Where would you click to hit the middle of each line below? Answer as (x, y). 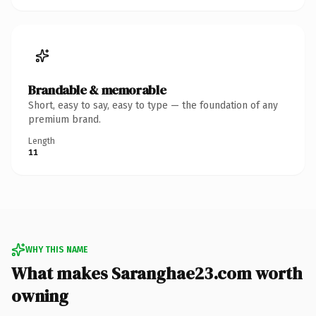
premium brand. (65, 119)
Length (42, 141)
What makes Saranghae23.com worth (157, 273)
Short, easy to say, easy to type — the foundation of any (153, 105)
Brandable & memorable (97, 90)
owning (40, 296)
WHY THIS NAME (56, 249)
